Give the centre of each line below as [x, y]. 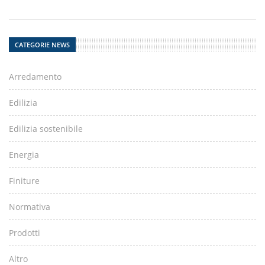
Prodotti [25, 233]
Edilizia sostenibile [46, 129]
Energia [24, 155]
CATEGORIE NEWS [42, 45]
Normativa [30, 207]
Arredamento [35, 77]
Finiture [24, 181]
